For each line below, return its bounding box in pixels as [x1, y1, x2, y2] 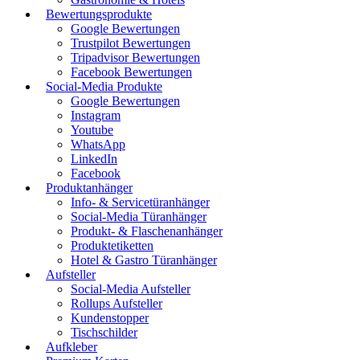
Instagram [71, 108, 121, 122]
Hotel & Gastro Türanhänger [71, 253, 217, 267]
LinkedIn [71, 152, 117, 166]
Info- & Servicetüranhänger [71, 195, 210, 209]
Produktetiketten [71, 239, 153, 252]
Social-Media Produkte [46, 80, 162, 93]
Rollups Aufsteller [71, 297, 162, 310]
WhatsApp [71, 137, 125, 151]
